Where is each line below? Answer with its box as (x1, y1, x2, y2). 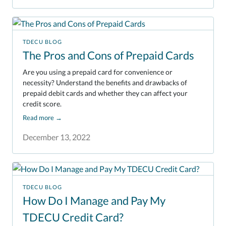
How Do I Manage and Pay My (23, 194, 165, 208)
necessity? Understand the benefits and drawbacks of (23, 78, 187, 87)
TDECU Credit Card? (23, 210, 124, 224)
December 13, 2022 (23, 132, 90, 142)
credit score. (23, 99, 62, 108)
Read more (23, 114, 54, 122)
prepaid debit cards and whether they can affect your (23, 88, 188, 97)
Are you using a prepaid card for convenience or (23, 67, 173, 76)
